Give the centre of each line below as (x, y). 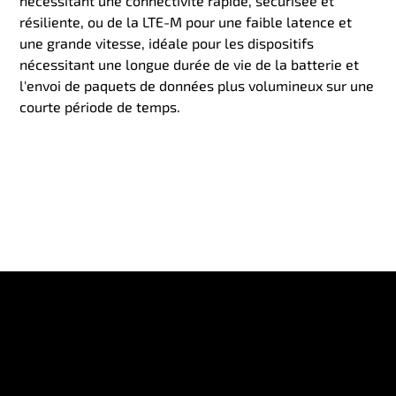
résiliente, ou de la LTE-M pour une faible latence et (186, 22)
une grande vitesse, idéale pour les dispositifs (167, 43)
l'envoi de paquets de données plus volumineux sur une (197, 86)
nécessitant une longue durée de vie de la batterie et (190, 65)
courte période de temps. (100, 107)
